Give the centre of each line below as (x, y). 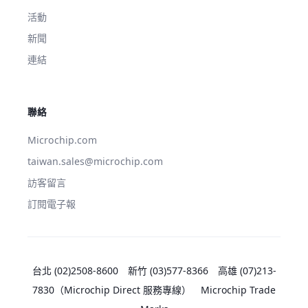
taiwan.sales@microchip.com (95, 162)
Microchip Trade (238, 290)
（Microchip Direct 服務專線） (128, 290)
